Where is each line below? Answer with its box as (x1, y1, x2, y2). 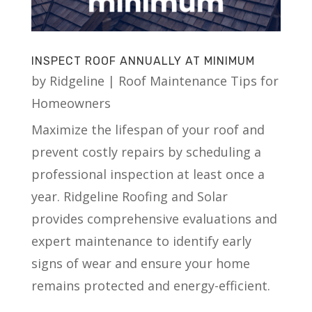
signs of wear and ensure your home (31, 254, 250, 272)
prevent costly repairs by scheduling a (31, 143, 261, 160)
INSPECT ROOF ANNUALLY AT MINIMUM (31, 54, 255, 68)
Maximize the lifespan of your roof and (31, 120, 265, 138)
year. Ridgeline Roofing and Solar (31, 187, 228, 205)
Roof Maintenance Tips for (118, 72, 279, 89)
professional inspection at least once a (31, 165, 265, 182)
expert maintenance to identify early (31, 232, 251, 249)
